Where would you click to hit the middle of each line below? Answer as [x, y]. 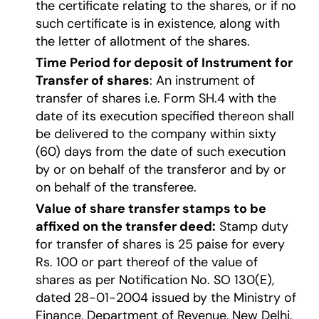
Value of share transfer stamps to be [151, 209]
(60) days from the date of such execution [161, 152]
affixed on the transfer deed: [126, 227]
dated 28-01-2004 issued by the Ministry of [166, 298]
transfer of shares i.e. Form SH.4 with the [156, 99]
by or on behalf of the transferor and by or [161, 170]
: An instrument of [202, 81]
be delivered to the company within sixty [156, 134]
